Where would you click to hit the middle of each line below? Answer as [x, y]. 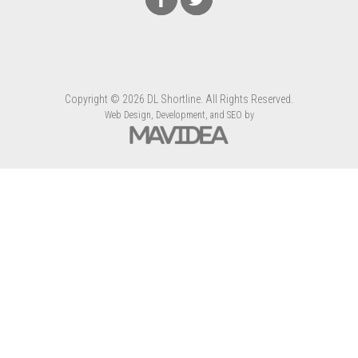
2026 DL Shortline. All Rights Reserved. [207, 99]
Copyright [88, 99]
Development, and [190, 115]
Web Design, [129, 115]
